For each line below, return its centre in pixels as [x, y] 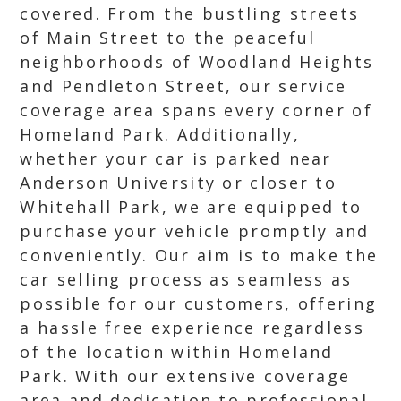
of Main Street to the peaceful [168, 38]
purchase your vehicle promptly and [195, 231]
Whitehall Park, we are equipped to [191, 207]
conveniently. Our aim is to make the [199, 255]
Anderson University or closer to [179, 183]
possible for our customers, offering [199, 303]
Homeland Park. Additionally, [160, 134]
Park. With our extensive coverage [185, 376]
